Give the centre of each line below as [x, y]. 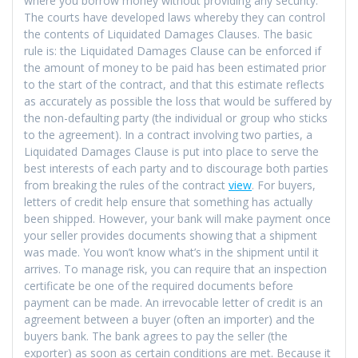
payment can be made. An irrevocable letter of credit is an [173, 302]
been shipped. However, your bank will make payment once [177, 218]
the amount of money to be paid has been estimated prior [175, 67]
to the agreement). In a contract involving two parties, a [168, 134]
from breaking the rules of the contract [126, 185]
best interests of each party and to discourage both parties [176, 168]
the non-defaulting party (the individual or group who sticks [176, 117]
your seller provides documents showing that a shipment [171, 235]
